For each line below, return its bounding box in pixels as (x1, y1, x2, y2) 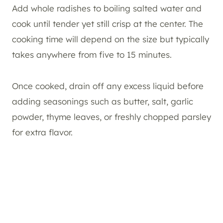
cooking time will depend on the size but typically (12, 34, 209, 45)
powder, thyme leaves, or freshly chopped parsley (12, 111, 211, 122)
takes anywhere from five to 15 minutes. (12, 49, 172, 60)
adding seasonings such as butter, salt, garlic (12, 96, 193, 107)
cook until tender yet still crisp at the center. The (12, 18, 203, 29)
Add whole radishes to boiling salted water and (12, 3, 202, 14)
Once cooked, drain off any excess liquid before (12, 81, 204, 92)
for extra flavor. (12, 127, 73, 138)
